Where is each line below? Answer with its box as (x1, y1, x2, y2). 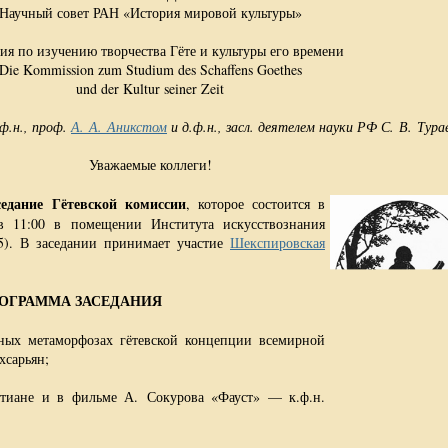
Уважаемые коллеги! (88, 155, 212, 174)
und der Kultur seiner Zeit (76, 79, 224, 98)
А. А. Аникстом (71, 117, 167, 136)
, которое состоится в (185, 194, 326, 213)
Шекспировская (230, 233, 325, 252)
